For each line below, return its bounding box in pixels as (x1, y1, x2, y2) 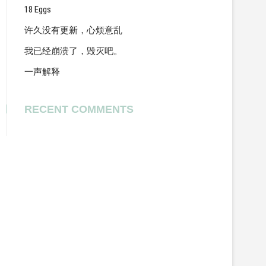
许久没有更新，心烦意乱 (24, 25, 122, 36)
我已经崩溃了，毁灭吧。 (24, 46, 122, 56)
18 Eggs (24, 4, 51, 15)
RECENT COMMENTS (24, 103, 134, 115)
